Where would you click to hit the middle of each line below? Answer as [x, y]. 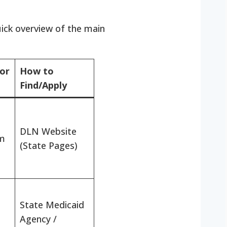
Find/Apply [43, 85]
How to [37, 71]
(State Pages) [49, 146]
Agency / [38, 219]
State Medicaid [52, 205]
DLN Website [48, 131]
